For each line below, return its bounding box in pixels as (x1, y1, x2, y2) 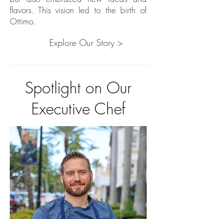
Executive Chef (31, 98, 126, 119)
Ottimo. (10, 16, 36, 27)
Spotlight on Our (25, 77, 131, 98)
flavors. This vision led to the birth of (10, 4, 147, 16)
